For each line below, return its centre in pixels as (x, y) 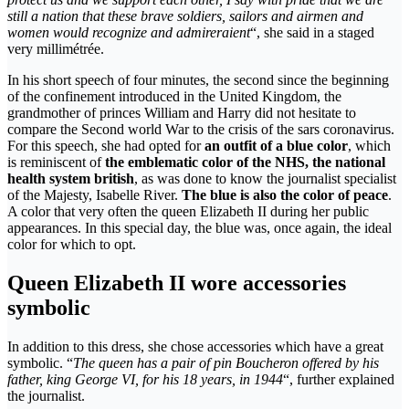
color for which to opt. (72, 244)
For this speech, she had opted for (106, 145)
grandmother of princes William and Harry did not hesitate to (182, 112)
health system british (71, 178)
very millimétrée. (56, 48)
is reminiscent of (56, 162)
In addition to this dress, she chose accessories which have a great (195, 346)
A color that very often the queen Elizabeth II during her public (188, 211)
